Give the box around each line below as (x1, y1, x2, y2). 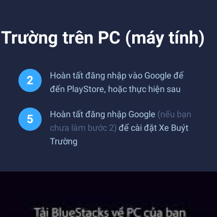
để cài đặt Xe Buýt (117, 123, 188, 133)
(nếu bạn (157, 109, 191, 119)
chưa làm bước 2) (50, 123, 117, 133)
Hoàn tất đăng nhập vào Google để (50, 70, 184, 80)
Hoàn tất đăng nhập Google (50, 109, 157, 119)
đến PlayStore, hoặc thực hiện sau (50, 84, 181, 94)
